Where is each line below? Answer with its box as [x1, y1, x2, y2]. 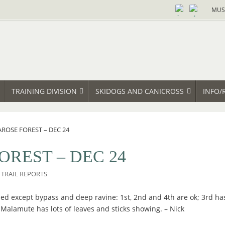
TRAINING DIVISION [11, 86, 77, 96]
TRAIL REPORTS [1, 170, 48, 179]
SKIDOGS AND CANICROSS [95, 86, 184, 96]
